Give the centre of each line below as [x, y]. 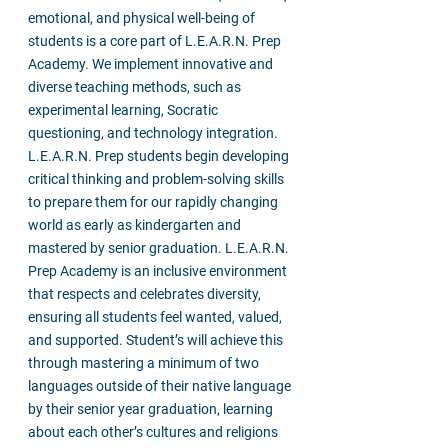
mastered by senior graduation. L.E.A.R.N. [158, 248]
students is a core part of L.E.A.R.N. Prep [154, 41]
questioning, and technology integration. [153, 133]
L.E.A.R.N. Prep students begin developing [158, 156]
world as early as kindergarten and [134, 225]
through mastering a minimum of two [143, 363]
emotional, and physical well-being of [141, 18]
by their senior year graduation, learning [150, 409]
